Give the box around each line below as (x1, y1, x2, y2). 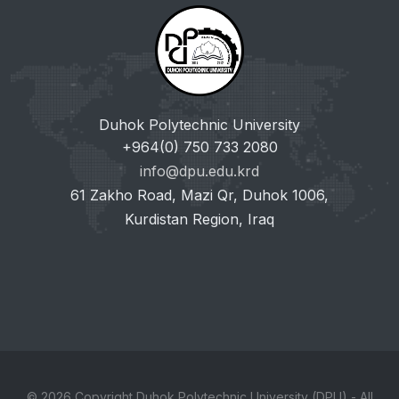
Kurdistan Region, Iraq (125, 209, 274, 228)
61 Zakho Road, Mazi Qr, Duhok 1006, (70, 185, 329, 204)
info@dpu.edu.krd (140, 161, 259, 180)
